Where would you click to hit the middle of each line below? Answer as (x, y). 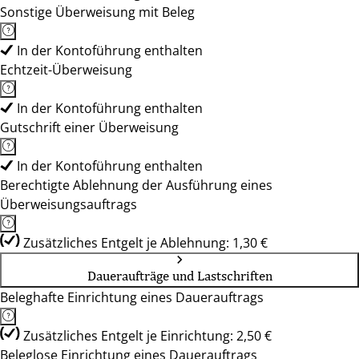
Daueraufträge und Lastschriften (179, 276)
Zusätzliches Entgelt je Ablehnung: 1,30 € (145, 243)
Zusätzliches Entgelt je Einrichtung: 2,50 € (147, 336)
